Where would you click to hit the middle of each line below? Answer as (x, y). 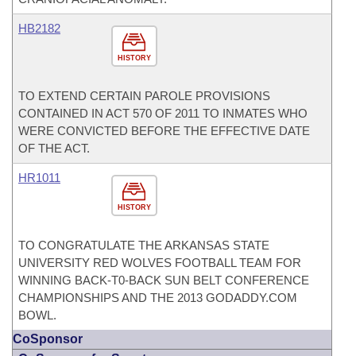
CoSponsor (48, 339)
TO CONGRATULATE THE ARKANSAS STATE (144, 245)
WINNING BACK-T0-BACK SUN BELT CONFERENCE (164, 280)
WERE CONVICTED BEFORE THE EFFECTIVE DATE (164, 131)
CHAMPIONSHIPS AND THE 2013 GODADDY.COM (158, 298)
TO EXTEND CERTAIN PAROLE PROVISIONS (144, 96)
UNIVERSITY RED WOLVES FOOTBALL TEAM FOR (160, 263)
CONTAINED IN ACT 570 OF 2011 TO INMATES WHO (163, 113)
